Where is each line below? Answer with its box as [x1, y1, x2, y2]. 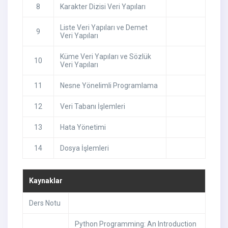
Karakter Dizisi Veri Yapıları [60, 3, 146, 11]
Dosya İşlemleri [60, 144, 109, 153]
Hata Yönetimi [60, 123, 106, 132]
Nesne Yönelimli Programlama [60, 81, 158, 90]
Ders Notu [28, 199, 61, 208]
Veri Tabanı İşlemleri [60, 102, 125, 111]
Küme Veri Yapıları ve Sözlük [60, 52, 151, 61]
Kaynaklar [28, 177, 63, 185]
